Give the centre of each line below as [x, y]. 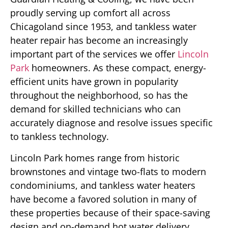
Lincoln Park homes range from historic [95, 158]
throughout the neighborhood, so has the [99, 95]
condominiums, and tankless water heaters [103, 185]
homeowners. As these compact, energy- [118, 68]
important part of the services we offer [94, 54]
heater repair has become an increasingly [99, 40]
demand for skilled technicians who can [95, 109]
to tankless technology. [60, 137]
